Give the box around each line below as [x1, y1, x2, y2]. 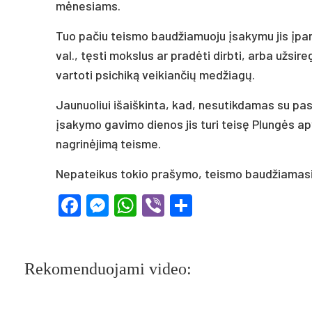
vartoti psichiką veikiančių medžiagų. [56, 66, 255, 82]
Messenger [109, 192, 217, 219]
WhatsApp [136, 192, 238, 219]
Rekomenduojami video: [24, 259, 192, 278]
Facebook [81, 192, 177, 219]
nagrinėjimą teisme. [56, 135, 161, 151]
